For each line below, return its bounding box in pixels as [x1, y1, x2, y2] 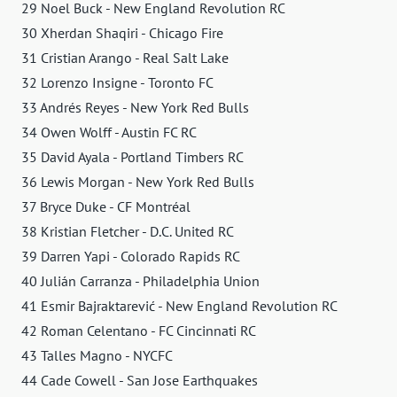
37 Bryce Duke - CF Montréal [21, 197, 191, 215]
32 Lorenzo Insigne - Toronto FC [21, 73, 214, 91]
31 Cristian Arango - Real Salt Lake [21, 48, 229, 66]
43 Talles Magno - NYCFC [21, 346, 173, 364]
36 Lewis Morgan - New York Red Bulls [21, 172, 254, 191]
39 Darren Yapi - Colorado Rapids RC [21, 246, 240, 265]
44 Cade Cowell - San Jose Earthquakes [21, 370, 258, 389]
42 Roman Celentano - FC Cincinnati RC [21, 321, 256, 339]
